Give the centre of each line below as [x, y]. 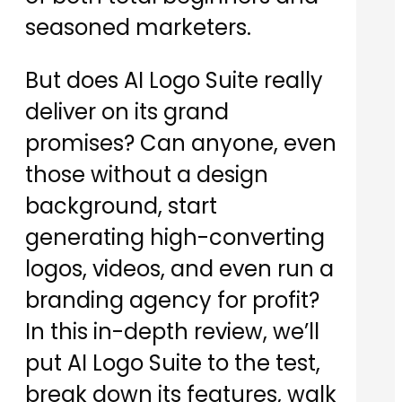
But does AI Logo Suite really [174, 81]
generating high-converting [175, 238]
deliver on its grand [127, 112]
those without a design [147, 175]
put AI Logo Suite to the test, [173, 363]
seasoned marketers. [138, 28]
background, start [121, 206]
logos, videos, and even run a [179, 269]
